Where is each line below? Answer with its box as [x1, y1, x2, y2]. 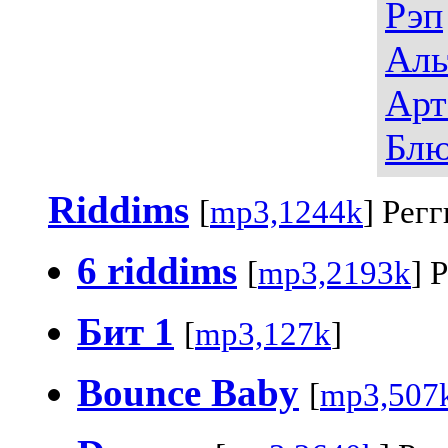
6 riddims [77, 248, 237, 292]
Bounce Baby [77, 370, 299, 414]
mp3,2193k [258, 254, 411, 291]
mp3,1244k [210, 193, 363, 230]
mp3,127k [195, 315, 331, 352]
